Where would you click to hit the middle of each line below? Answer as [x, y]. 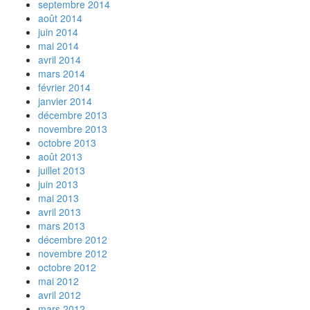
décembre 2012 [73, 239]
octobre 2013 [67, 143]
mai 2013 [58, 198]
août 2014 [60, 18]
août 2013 [60, 156]
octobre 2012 [67, 267]
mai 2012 [58, 281]
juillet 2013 [62, 170]
